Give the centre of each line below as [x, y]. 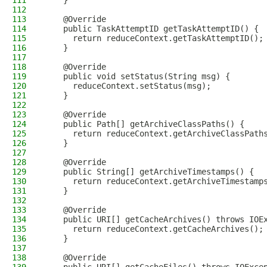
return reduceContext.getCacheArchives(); [154, 229]
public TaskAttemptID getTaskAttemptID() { [151, 29]
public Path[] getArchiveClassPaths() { [144, 124]
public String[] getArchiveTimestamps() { [149, 172]
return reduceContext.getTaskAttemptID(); [154, 38]
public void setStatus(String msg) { [137, 76]
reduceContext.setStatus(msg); [128, 86]
